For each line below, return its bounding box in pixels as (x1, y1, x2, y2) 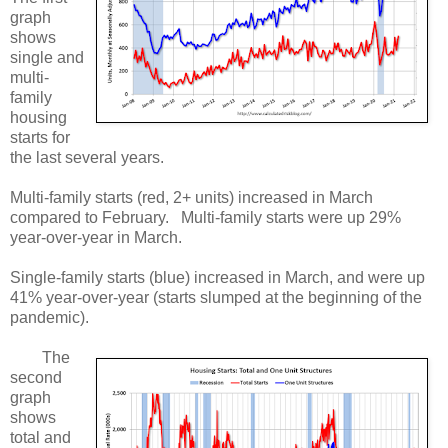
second (10, 369, 62, 387)
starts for (10, 129, 70, 147)
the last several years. (10, 149, 164, 167)
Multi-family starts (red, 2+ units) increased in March (10, 189, 373, 207)
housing (10, 109, 67, 127)
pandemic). (10, 309, 101, 327)
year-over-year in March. (10, 229, 182, 247)
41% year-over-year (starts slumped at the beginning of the (10, 289, 422, 307)
